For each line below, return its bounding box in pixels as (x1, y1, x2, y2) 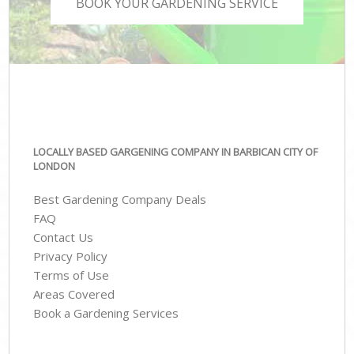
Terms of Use (33, 267, 110, 284)
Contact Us (33, 229, 94, 246)
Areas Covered (33, 286, 115, 303)
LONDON (33, 158, 76, 173)
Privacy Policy (33, 248, 108, 265)
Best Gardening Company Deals (33, 191, 207, 208)
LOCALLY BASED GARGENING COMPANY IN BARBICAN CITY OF (33, 144, 318, 159)
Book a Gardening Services (33, 305, 179, 322)
